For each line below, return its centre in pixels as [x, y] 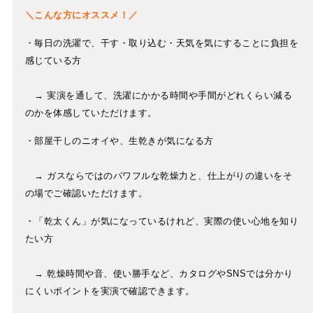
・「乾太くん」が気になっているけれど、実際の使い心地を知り [162, 221]
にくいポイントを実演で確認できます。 [110, 291]
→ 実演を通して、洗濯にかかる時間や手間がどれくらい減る [159, 96]
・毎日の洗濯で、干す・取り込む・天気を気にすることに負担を [162, 43]
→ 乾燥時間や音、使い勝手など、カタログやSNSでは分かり [159, 274]
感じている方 [53, 61]
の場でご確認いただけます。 [86, 194]
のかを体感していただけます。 [91, 113]
